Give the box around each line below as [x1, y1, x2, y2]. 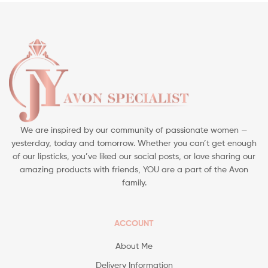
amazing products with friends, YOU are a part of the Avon [20, 163, 248, 174]
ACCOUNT [114, 217, 154, 229]
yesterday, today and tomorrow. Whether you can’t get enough [11, 137, 257, 148]
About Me [115, 240, 153, 251]
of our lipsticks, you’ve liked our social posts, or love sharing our [13, 150, 255, 161]
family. [121, 176, 147, 187]
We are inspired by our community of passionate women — [20, 124, 248, 135]
